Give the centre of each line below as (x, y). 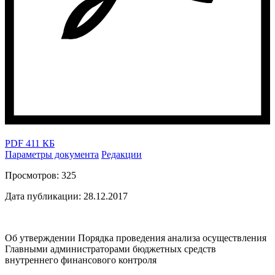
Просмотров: (32, 175)
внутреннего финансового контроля (81, 260)
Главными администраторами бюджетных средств (110, 249)
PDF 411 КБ (30, 143)
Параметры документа (52, 154)
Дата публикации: (43, 196)
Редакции (122, 154)
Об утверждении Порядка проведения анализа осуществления (136, 238)
